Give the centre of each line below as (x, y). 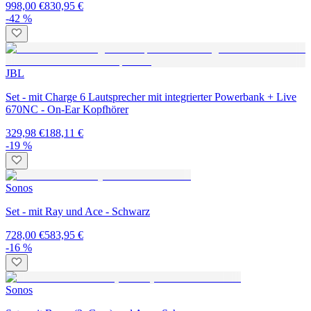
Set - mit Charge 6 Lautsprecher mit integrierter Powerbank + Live (151, 96)
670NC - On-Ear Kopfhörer (67, 109)
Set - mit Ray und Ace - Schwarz (78, 211)
